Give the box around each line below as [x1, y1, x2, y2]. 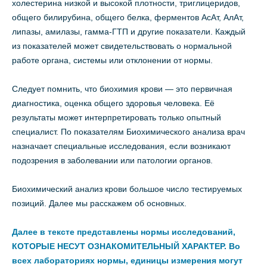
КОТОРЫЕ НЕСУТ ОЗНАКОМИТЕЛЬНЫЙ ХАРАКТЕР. [12, 241, 229, 251]
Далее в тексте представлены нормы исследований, [12, 227, 235, 237]
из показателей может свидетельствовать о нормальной [12, 41, 232, 51]
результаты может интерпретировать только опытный [12, 113, 221, 122]
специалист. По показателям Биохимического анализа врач [12, 127, 245, 136]
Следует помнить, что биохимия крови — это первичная [12, 84, 232, 94]
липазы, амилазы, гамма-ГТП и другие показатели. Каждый [12, 27, 246, 36]
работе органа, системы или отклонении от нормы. [12, 55, 213, 65]
